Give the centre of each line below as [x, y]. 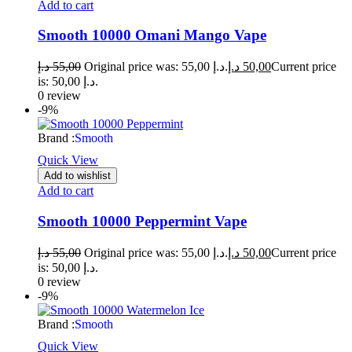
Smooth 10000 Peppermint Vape [142, 221]
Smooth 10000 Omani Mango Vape [152, 35]
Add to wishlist [77, 176]
